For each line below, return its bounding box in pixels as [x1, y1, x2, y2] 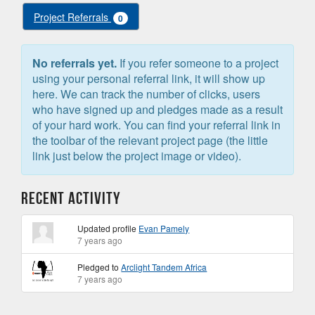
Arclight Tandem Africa [121, 261, 207, 273]
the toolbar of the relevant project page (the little [32, 132, 268, 148]
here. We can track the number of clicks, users [32, 86, 260, 102]
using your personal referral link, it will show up [32, 70, 265, 86]
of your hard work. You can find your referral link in [32, 117, 281, 133]
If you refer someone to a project [117, 55, 278, 71]
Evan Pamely [139, 222, 190, 234]
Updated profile [77, 222, 139, 234]
